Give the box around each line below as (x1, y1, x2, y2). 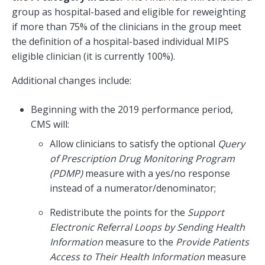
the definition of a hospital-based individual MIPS (12, 35, 229, 49)
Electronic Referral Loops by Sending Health (50, 221, 245, 234)
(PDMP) (50, 167, 83, 180)
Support (188, 206, 224, 219)
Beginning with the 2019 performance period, (31, 103, 233, 117)
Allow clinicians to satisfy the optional (50, 137, 218, 151)
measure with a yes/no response (83, 167, 230, 180)
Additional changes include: (12, 74, 131, 88)
